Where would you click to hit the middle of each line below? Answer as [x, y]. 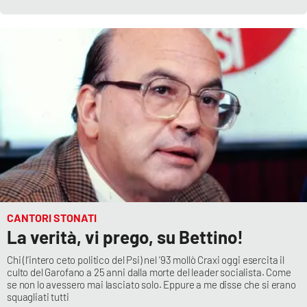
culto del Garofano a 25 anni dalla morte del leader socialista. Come [149, 272]
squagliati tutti [38, 296]
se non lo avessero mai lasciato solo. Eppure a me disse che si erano [151, 284]
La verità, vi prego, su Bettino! [125, 236]
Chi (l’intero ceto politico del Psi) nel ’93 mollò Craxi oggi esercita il [146, 259]
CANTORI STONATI [52, 217]
